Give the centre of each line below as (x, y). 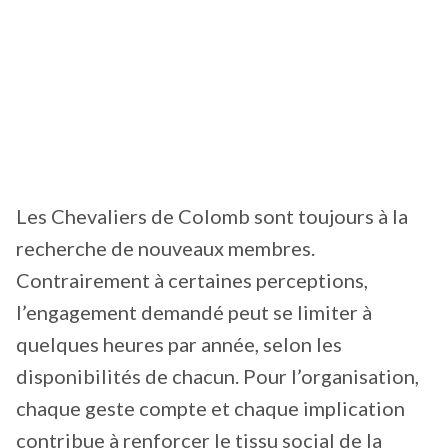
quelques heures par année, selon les (179, 344)
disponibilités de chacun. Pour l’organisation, (217, 376)
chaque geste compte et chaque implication (210, 408)
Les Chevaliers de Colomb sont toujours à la (212, 216)
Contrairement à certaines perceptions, (192, 280)
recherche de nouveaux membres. (165, 248)
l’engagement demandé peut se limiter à (194, 312)
